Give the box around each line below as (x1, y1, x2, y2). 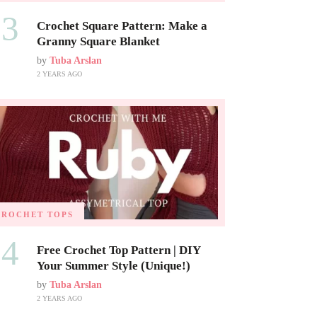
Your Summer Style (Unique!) (36, 259, 190, 272)
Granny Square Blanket (36, 34, 160, 48)
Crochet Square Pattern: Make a (36, 18, 207, 33)
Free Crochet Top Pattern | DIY (36, 243, 200, 257)
